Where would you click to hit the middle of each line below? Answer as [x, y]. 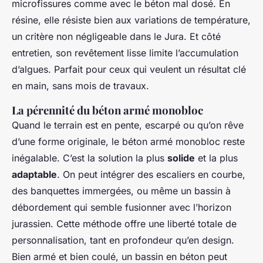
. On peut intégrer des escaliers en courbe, [151, 174]
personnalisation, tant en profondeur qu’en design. [123, 240]
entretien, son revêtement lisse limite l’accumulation [125, 53]
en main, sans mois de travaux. [80, 86]
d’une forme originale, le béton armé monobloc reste [128, 141]
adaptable [34, 174]
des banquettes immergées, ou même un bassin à [121, 191]
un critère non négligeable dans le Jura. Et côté [116, 36]
